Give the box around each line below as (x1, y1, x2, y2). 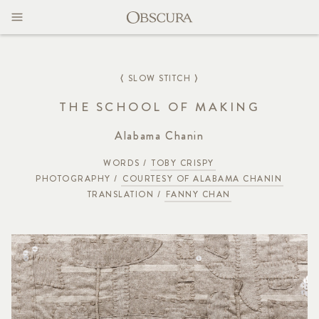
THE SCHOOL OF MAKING (58, 98, 261, 116)
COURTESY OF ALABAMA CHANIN (122, 172, 282, 185)
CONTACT (11, 43, 75, 59)
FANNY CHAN (165, 188, 231, 202)
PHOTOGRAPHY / (36, 172, 122, 185)
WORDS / (103, 156, 151, 169)
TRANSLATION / (87, 188, 164, 202)
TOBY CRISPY (152, 156, 214, 169)
